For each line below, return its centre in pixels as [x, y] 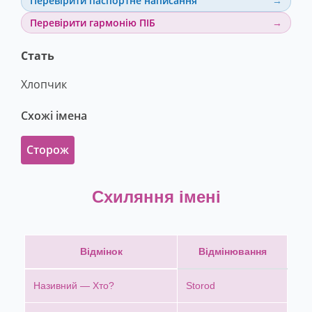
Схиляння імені [156, 197]
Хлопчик [44, 85]
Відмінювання [232, 252]
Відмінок [101, 252]
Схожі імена [54, 116]
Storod [201, 286]
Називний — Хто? [74, 286]
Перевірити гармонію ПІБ [93, 22]
